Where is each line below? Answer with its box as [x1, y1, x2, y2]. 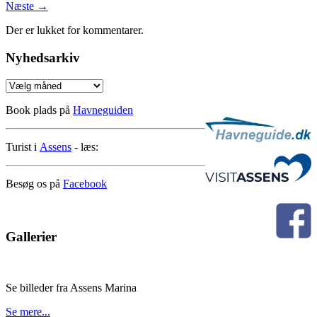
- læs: [71, 140, 98, 153]
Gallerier [6, 229, 57, 244]
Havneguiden [73, 103, 133, 116]
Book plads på [6, 103, 73, 116]
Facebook [63, 177, 107, 190]
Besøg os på [6, 177, 63, 190]
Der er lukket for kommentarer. [6, 24, 144, 37]
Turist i [6, 140, 40, 153]
